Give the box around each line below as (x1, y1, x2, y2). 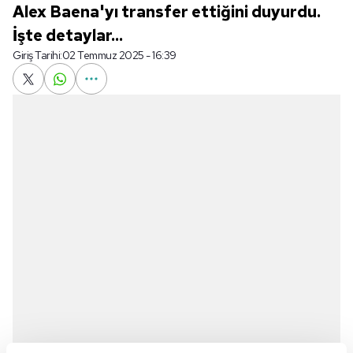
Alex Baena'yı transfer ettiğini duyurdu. (13, 2, 321, 22)
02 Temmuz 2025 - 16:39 (61, 48, 176, 62)
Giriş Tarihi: (13, 48, 62, 62)
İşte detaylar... (13, 25, 123, 46)
